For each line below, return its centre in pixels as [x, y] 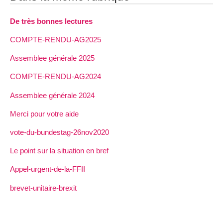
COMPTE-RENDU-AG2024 [56, 77]
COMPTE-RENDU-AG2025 [56, 40]
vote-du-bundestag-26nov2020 [59, 132]
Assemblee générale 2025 [52, 58]
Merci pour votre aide [44, 113]
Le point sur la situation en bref [59, 151]
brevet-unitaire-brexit [43, 188]
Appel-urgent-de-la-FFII [48, 169]
